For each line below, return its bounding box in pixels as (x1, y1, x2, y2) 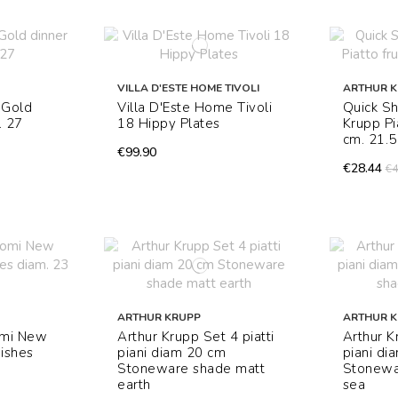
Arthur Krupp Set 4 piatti (117, 328, 275, 346)
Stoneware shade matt (117, 360, 266, 378)
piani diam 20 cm (117, 344, 227, 362)
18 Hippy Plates (117, 115, 220, 133)
